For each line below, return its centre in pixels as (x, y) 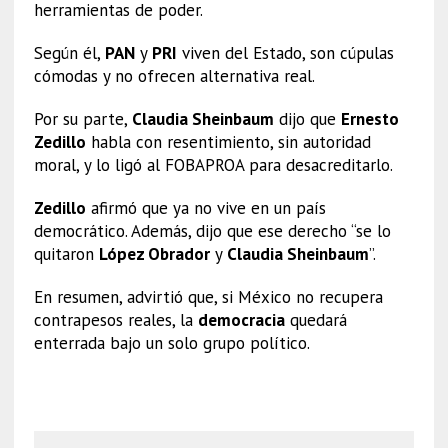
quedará (315, 320)
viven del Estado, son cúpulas (285, 53)
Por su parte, (82, 119)
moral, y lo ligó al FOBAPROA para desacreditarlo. (213, 165)
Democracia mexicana (178, 393)
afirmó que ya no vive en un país (205, 208)
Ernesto (369, 119)
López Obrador (154, 254)
